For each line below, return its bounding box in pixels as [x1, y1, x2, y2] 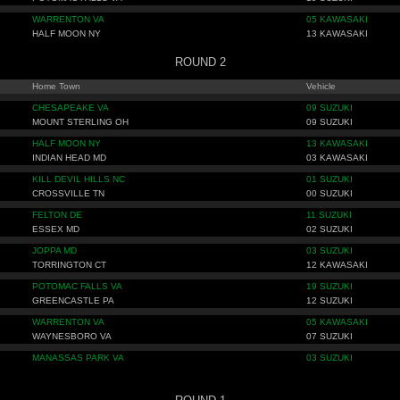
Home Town [32, 81, 80, 91]
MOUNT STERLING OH [32, 117, 129, 127]
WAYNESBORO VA [32, 331, 112, 341]
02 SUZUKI [306, 224, 353, 234]
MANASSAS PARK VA [32, 353, 124, 362]
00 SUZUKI [306, 188, 353, 198]
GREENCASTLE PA [32, 296, 114, 305]
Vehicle [306, 81, 336, 91]
